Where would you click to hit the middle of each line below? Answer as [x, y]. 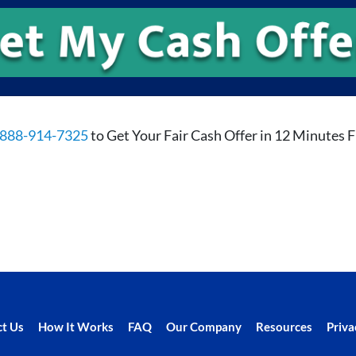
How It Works [75, 326]
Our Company [203, 326]
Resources [284, 326]
